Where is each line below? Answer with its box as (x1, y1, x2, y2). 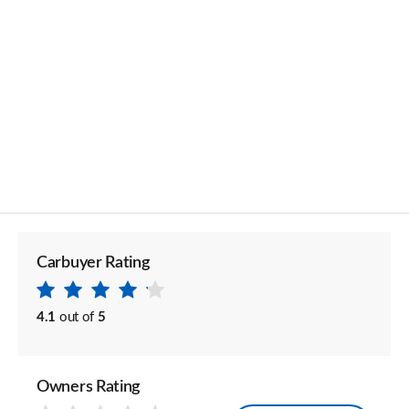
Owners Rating (37, 379, 141, 395)
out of (58, 310, 95, 324)
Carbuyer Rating (37, 255, 150, 271)
